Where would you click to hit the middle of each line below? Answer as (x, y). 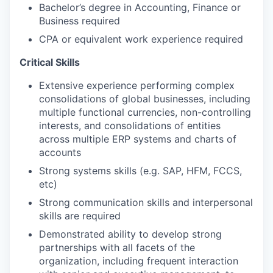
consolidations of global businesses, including (145, 98)
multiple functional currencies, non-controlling (145, 112)
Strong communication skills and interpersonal (146, 202)
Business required (80, 20)
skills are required (80, 215)
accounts (60, 152)
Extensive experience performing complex (137, 85)
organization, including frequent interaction (139, 261)
